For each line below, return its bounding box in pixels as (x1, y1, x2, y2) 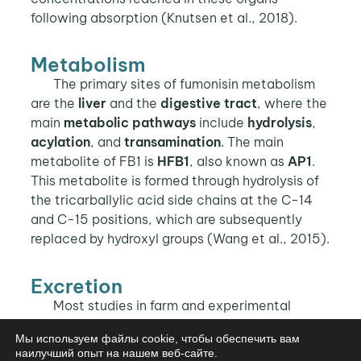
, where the (256, 95, 327, 112)
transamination (123, 134, 221, 151)
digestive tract (160, 95, 257, 112)
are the (30, 95, 78, 112)
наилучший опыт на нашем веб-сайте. (15, 346, 218, 359)
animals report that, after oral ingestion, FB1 (30, 316, 305, 333)
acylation (30, 134, 90, 151)
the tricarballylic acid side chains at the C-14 (30, 192, 313, 209)
